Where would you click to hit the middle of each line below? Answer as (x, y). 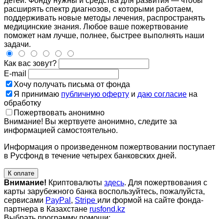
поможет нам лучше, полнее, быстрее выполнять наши (104, 35)
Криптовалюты (75, 182)
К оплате (21, 173)
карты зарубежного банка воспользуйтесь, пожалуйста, (104, 191)
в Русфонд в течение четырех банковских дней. (90, 155)
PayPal (58, 200)
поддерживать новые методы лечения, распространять (104, 18)
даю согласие (162, 94)
